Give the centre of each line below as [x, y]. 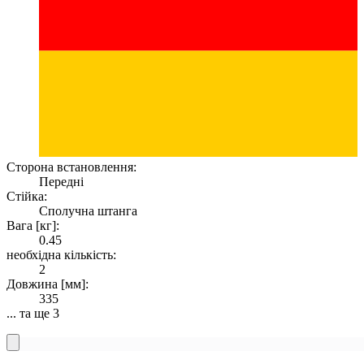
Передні [61, 181]
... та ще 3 [33, 313]
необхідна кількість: [61, 254]
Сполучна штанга [88, 210]
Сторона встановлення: [71, 167]
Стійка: [27, 196]
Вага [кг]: [33, 225]
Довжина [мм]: [48, 284]
